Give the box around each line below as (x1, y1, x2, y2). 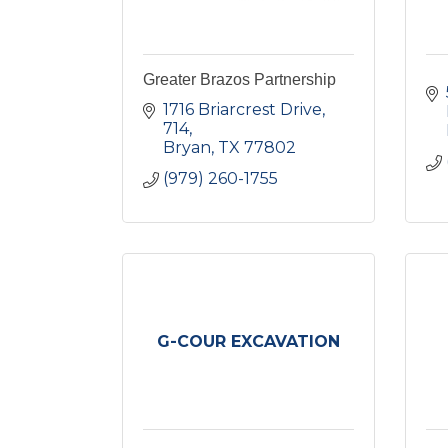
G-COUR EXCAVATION (156, 332, 340, 351)
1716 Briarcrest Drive (163, 100, 322, 119)
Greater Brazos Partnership (143, 71, 336, 88)
